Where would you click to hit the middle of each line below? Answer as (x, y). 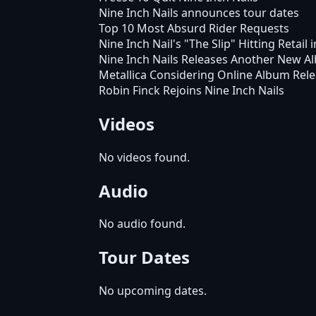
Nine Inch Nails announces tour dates (199, 12)
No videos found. (144, 157)
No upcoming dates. (153, 291)
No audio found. (142, 224)
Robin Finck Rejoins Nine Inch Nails (192, 90)
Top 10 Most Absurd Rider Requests (194, 28)
